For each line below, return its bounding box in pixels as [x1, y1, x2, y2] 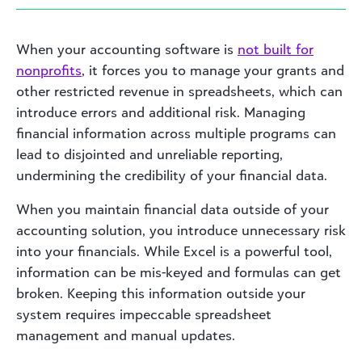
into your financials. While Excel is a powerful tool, [16, 242, 332, 259]
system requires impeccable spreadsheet [16, 305, 271, 322]
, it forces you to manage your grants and [82, 61, 344, 78]
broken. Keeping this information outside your [16, 284, 305, 301]
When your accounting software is [16, 40, 238, 57]
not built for [238, 40, 314, 57]
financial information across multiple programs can [16, 124, 336, 141]
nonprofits [16, 61, 82, 78]
